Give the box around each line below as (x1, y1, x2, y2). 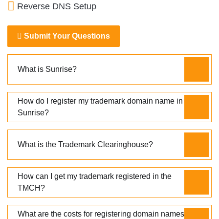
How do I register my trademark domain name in (18, 96, 183, 105)
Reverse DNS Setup (17, 1, 96, 11)
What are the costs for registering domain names (18, 209, 184, 218)
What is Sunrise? (18, 65, 77, 73)
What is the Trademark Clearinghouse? (18, 140, 153, 149)
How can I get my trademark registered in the (18, 172, 172, 180)
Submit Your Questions (22, 31, 110, 40)
